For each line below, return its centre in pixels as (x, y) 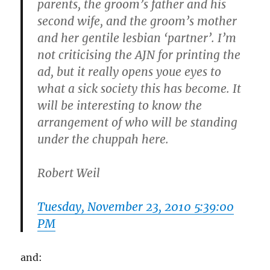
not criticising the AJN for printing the (139, 55)
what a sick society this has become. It (140, 88)
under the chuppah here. (103, 139)
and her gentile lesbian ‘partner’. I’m (137, 38)
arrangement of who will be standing (138, 122)
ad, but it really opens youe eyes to (130, 71)
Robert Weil (69, 173)
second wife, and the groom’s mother (137, 21)
